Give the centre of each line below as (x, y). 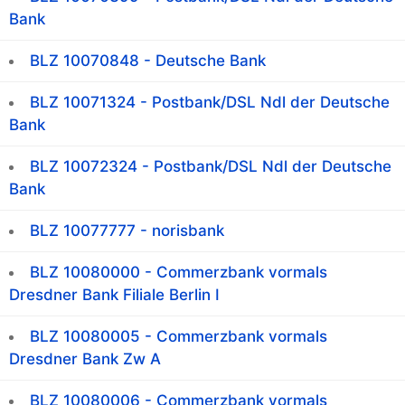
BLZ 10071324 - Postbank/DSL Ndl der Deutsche (210, 103)
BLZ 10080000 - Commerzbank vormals (179, 273)
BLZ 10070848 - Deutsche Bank (148, 61)
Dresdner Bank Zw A (85, 359)
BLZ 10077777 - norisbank (127, 231)
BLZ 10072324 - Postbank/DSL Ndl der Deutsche (211, 167)
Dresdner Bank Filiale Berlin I (114, 295)
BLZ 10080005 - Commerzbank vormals (179, 337)
